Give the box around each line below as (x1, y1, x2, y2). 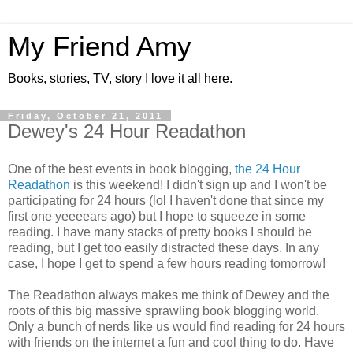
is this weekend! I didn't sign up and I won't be (70, 177, 327, 191)
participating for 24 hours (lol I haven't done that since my (8, 193, 324, 207)
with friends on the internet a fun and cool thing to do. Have (8, 335, 334, 349)
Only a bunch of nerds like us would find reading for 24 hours (8, 319, 345, 333)
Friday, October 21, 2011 (8, 111, 163, 121)
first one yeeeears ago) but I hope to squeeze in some (8, 209, 306, 223)
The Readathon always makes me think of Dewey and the (8, 288, 329, 302)
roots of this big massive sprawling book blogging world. (8, 303, 319, 318)
